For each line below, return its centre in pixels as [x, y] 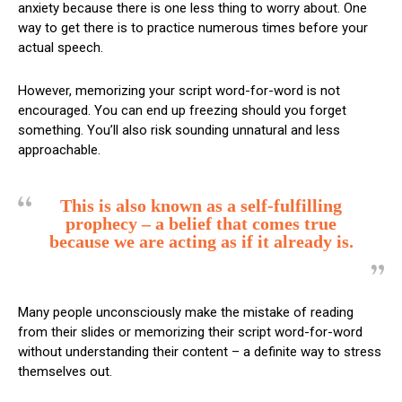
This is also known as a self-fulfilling [201, 205]
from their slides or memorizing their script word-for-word [190, 332]
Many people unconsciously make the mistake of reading [186, 312]
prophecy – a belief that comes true [201, 223]
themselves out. [65, 371]
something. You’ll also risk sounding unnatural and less [179, 130]
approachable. [59, 149]
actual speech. [61, 47]
